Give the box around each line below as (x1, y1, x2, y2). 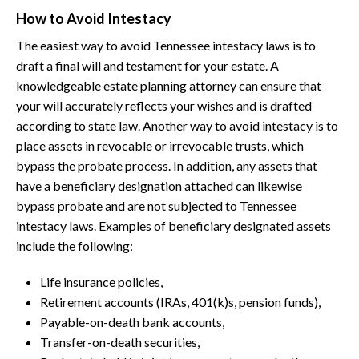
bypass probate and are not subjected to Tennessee (16, 198, 296, 213)
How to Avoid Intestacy (16, 10, 171, 27)
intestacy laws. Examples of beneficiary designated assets (16, 218, 331, 233)
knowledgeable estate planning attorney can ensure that (16, 78, 321, 93)
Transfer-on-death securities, (40, 334, 200, 349)
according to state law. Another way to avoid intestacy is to (16, 118, 338, 133)
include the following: (16, 238, 133, 253)
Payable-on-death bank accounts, (40, 314, 224, 329)
